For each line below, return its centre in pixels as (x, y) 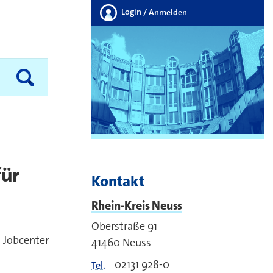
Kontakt (118, 182)
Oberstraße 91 (124, 226)
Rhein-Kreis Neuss (137, 206)
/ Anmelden (165, 12)
